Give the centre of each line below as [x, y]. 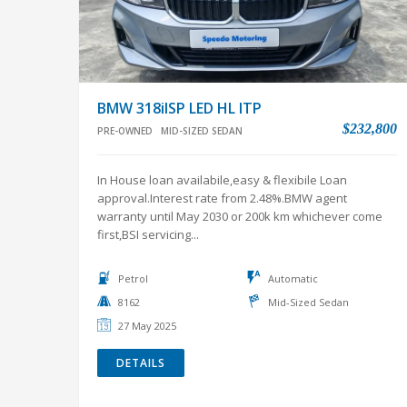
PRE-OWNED [125, 131]
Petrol [133, 278]
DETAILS [141, 363]
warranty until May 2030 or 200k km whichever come [240, 216]
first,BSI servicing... [148, 234]
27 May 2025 [147, 326]
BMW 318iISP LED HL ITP [179, 108]
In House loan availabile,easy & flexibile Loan [222, 180]
